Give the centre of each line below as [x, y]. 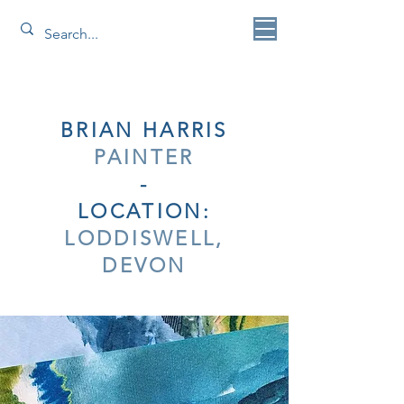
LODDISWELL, [144, 238]
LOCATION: [144, 211]
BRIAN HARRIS [144, 130]
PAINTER [144, 157]
